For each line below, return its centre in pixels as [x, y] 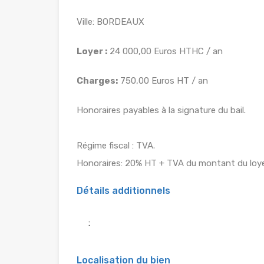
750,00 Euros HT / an [163, 80]
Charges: [97, 80]
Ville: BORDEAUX [110, 22]
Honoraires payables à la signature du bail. [161, 110]
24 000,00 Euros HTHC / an [165, 51]
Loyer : [92, 51]
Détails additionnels [123, 190]
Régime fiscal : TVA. [116, 145]
